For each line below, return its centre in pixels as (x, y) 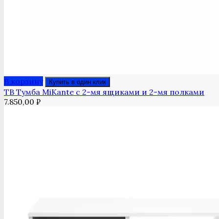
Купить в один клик (77, 82)
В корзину (23, 81)
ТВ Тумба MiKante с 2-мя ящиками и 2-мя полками (104, 92)
